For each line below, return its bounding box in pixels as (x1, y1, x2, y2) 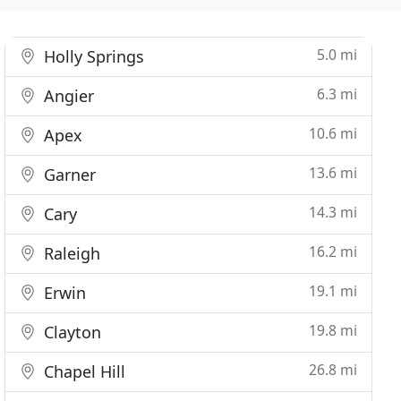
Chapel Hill (39, 361, 126, 382)
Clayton (39, 321, 102, 343)
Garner (39, 164, 97, 185)
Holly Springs (39, 46, 145, 67)
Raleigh (39, 243, 101, 264)
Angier (39, 85, 95, 107)
